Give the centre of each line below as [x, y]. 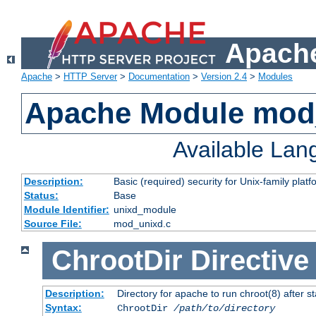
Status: [41, 196]
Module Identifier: [66, 210]
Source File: [53, 224]
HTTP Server [90, 77]
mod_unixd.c [142, 224]
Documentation [159, 77]
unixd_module [145, 210]
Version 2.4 [224, 77]
